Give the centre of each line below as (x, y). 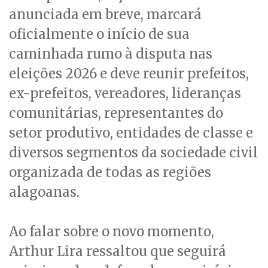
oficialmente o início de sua (99, 34)
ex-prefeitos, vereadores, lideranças (125, 94)
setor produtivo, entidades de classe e (131, 133)
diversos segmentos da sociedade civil (133, 153)
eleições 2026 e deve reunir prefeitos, (129, 74)
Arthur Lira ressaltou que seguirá (118, 252)
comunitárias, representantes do (116, 113)
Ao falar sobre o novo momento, (112, 232)
